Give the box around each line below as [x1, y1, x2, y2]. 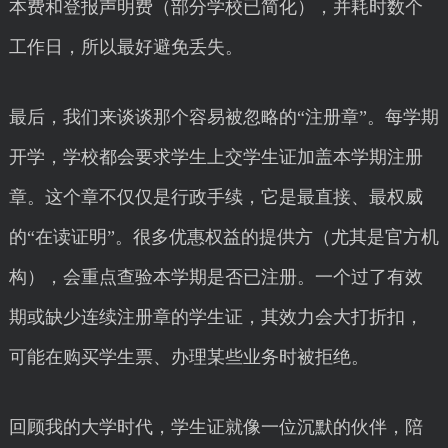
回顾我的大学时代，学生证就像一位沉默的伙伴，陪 [8, 417, 423, 437]
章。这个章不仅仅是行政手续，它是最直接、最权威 [8, 187, 423, 207]
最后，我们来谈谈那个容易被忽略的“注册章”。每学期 [8, 107, 439, 127]
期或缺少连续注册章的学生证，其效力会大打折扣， [8, 307, 423, 327]
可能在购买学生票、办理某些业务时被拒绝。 [8, 347, 369, 367]
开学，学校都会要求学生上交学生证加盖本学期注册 [8, 147, 423, 167]
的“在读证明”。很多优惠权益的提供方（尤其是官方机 [8, 227, 439, 247]
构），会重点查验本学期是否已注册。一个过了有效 [8, 267, 423, 287]
